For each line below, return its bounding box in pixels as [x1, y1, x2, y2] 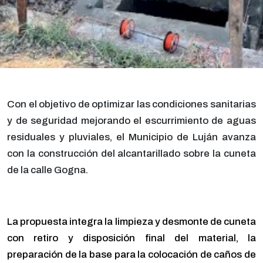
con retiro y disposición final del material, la [7, 232, 256, 244]
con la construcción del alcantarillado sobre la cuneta [7, 148, 256, 160]
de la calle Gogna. [7, 164, 90, 176]
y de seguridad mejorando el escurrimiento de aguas [7, 115, 256, 127]
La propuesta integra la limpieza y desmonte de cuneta [7, 216, 256, 228]
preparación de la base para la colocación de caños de [7, 249, 256, 261]
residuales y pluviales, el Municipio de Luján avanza [7, 131, 256, 143]
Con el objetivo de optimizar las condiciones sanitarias [7, 99, 256, 110]
